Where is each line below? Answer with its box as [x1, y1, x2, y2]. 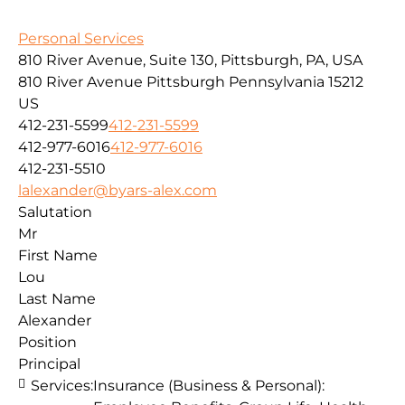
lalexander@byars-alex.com [18, 182, 217, 200]
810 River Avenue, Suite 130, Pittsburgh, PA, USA [18, 52, 363, 70]
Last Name [18, 290, 96, 308]
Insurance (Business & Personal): [93, 377, 325, 395]
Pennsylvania [229, 73, 325, 91]
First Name [18, 247, 98, 265]
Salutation [18, 203, 92, 221]
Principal [18, 355, 80, 373]
